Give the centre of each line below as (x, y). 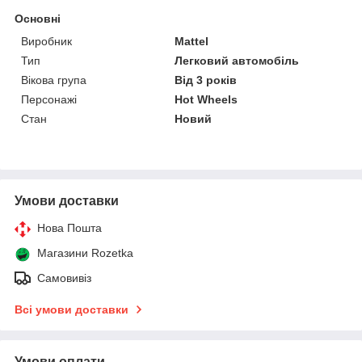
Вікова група (54, 80)
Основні (38, 18)
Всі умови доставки (72, 309)
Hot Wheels (206, 99)
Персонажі (49, 99)
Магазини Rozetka (85, 253)
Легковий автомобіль (237, 60)
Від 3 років (206, 80)
